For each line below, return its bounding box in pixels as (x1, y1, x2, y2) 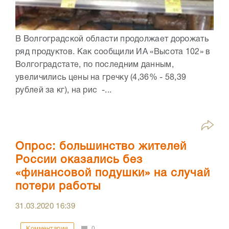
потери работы (15, 181, 101, 192)
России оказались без (15, 155, 143, 166)
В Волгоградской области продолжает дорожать (15, 35, 209, 43)
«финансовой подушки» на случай (15, 168, 210, 179)
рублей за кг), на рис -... (15, 86, 112, 94)
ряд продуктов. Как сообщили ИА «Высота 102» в (15, 48, 211, 56)
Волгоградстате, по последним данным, (15, 61, 176, 68)
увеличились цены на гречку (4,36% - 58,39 (15, 74, 187, 81)
